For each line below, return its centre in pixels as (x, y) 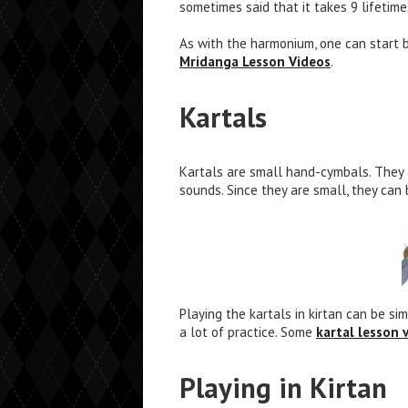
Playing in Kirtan (283, 388)
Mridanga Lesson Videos (255, 61)
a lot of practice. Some (248, 331)
